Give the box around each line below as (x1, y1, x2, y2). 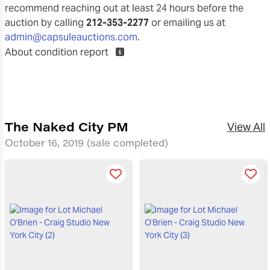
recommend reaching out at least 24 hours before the (5, 2, 243, 15)
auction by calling (5, 16, 86, 30)
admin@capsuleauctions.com (5, 31, 137, 44)
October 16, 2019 (5, 136, 87, 149)
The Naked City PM (5, 118, 128, 135)
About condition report (5, 46, 111, 59)
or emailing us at (149, 16, 225, 30)
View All (227, 120, 265, 134)
